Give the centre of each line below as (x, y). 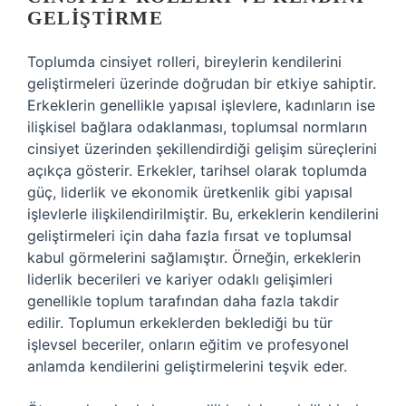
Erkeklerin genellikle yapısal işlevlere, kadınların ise (201, 105)
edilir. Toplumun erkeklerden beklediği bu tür (180, 323)
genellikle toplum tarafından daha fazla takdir (183, 301)
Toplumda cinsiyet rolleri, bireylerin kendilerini (184, 62)
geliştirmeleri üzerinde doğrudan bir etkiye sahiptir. (202, 83)
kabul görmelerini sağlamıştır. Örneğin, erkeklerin (194, 257)
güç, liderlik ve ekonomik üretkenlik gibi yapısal (190, 192)
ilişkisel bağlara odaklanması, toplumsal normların (197, 127)
